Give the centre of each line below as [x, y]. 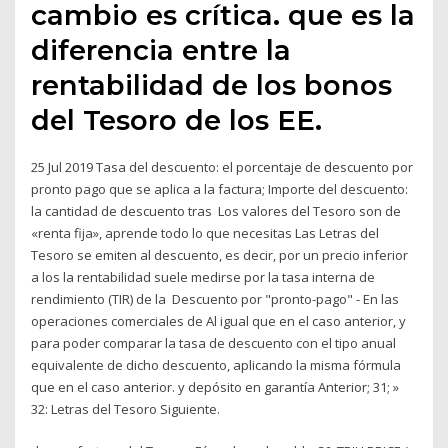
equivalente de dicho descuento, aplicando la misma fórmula [216, 364]
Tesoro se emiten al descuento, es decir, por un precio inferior [220, 254]
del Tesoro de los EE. [177, 119]
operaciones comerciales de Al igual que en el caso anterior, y [219, 320]
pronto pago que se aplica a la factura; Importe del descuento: [220, 188]
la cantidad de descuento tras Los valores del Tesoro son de [216, 210]
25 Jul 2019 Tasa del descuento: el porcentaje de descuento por [222, 166]
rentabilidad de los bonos [212, 84]
